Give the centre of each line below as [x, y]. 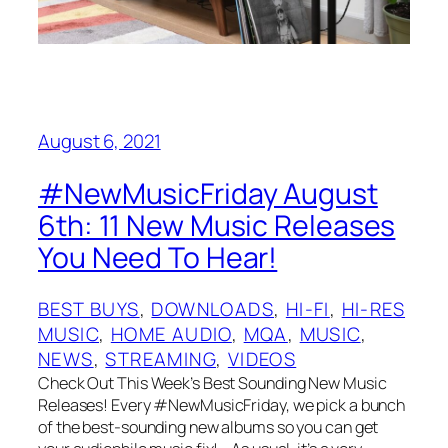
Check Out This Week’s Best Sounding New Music [212, 383]
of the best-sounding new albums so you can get [208, 427]
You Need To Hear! [158, 257]
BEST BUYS [89, 309]
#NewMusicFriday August [208, 193]
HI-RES [373, 309]
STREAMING [161, 359]
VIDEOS [262, 359]
